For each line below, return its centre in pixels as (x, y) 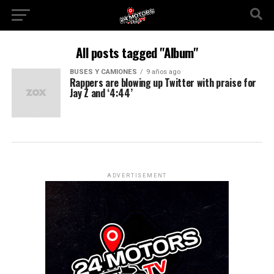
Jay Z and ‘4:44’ (101, 93)
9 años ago (163, 72)
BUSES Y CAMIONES (103, 72)
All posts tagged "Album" (137, 52)
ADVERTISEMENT (137, 176)
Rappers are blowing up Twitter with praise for (163, 83)
